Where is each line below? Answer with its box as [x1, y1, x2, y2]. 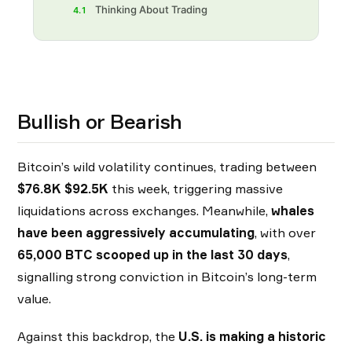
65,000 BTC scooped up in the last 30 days [17, 247, 288, 263]
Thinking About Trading [95, 3, 207, 16]
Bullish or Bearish [17, 109, 182, 134]
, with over [255, 225, 316, 241]
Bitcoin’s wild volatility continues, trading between [17, 159, 317, 175]
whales [271, 203, 314, 219]
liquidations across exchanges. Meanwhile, [17, 203, 271, 219]
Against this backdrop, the [17, 328, 178, 345]
